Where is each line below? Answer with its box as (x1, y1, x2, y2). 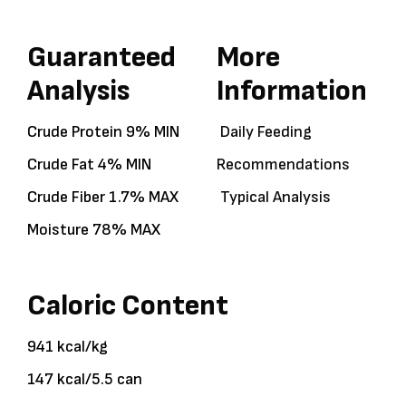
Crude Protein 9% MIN (27, 121, 179, 141)
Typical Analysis (217, 187, 331, 207)
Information (217, 73, 367, 108)
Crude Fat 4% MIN (27, 154, 151, 174)
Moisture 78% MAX (27, 219, 160, 239)
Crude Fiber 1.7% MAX (27, 187, 179, 207)
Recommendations (217, 154, 350, 174)
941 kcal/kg (27, 336, 108, 356)
